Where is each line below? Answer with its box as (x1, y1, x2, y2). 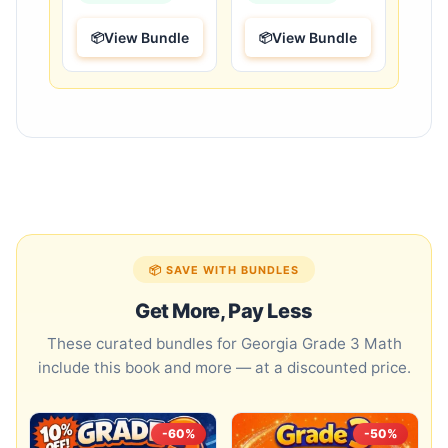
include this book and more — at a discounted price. (37, 358, 411, 378)
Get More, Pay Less (135, 299, 313, 324)
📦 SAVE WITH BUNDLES (148, 262, 300, 277)
